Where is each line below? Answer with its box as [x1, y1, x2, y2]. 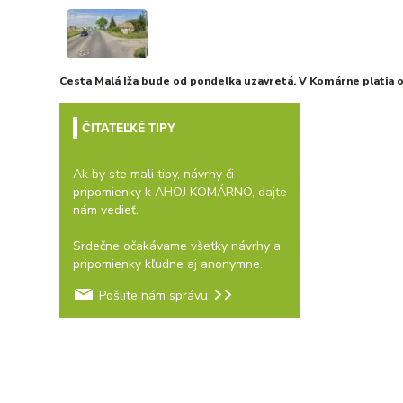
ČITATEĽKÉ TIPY [81, 119, 175, 137]
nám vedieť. [72, 201, 139, 219]
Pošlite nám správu [98, 287, 208, 304]
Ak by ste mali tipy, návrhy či [72, 166, 234, 183]
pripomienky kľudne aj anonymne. [72, 255, 263, 273]
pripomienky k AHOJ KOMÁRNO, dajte [72, 184, 287, 201]
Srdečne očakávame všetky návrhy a [72, 237, 281, 255]
